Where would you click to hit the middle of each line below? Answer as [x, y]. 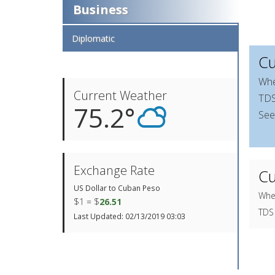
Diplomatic [93, 38]
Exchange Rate [114, 170]
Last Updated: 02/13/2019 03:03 [130, 216]
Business [101, 10]
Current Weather [120, 95]
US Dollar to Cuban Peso [117, 188]
